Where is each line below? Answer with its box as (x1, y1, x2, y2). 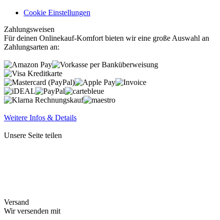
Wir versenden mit (4, 207, 60, 216)
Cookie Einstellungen (24, 8, 90, 17)
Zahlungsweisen (4, 25, 55, 34)
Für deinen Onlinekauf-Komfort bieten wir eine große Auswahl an (4, 34, 209, 43)
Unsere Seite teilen (4, 131, 62, 140)
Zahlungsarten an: (4, 43, 59, 52)
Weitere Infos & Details (4, 113, 77, 122)
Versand (4, 198, 29, 207)
